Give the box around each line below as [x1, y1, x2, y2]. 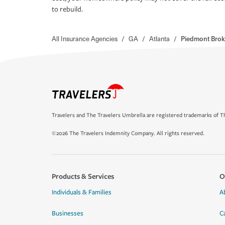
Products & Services [52, 171, 114, 181]
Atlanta [149, 34, 170, 44]
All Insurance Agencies [52, 34, 118, 44]
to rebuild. [52, 5, 83, 14]
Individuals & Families [52, 188, 111, 196]
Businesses [52, 209, 83, 217]
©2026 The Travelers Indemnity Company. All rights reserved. [52, 130, 204, 137]
